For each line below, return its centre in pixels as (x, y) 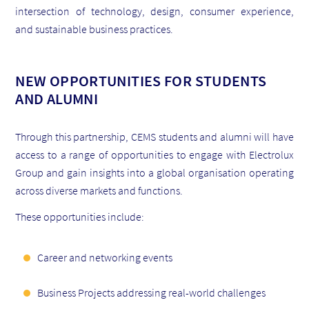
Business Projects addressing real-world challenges (152, 292)
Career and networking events (105, 257)
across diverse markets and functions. (99, 190)
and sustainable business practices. (94, 29)
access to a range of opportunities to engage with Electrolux (154, 154)
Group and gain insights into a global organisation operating (154, 172)
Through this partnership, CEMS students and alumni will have (154, 136)
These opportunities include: (80, 216)
